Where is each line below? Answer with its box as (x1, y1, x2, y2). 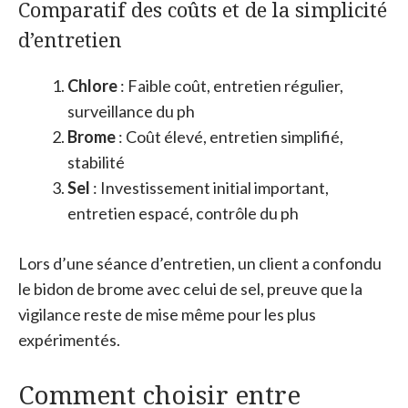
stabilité (67, 151, 125, 172)
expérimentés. (18, 329, 120, 350)
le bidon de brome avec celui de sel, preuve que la (18, 278, 362, 299)
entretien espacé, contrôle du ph (67, 202, 299, 223)
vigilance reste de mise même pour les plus (18, 303, 316, 324)
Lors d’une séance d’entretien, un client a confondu (18, 252, 382, 273)
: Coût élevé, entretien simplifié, (116, 126, 343, 147)
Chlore (67, 75, 117, 96)
